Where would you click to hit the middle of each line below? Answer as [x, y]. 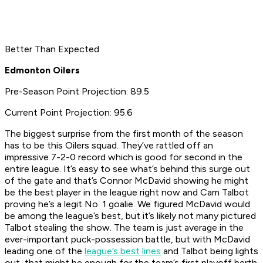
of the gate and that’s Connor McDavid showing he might [127, 181]
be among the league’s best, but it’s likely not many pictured [130, 216]
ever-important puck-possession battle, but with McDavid [127, 240]
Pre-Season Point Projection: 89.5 [77, 92]
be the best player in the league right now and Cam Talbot [127, 193]
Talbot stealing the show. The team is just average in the [124, 228]
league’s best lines [123, 251]
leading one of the [45, 251]
